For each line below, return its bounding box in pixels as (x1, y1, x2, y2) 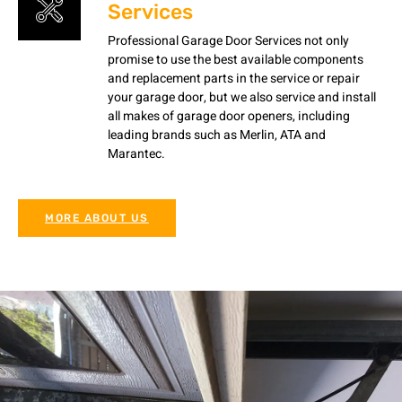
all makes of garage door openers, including (108, 106, 350, 126)
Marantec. (108, 144, 165, 163)
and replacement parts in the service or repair (108, 68, 360, 88)
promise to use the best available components (108, 49, 363, 69)
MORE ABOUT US (45, 211, 149, 224)
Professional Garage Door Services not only (108, 31, 349, 50)
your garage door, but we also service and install (108, 87, 376, 107)
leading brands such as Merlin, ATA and (108, 125, 326, 144)
